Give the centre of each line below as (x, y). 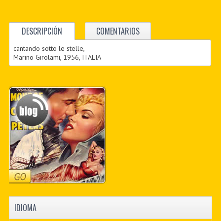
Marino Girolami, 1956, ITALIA (57, 57)
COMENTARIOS (118, 31)
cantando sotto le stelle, (49, 48)
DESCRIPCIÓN (42, 31)
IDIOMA (25, 208)
